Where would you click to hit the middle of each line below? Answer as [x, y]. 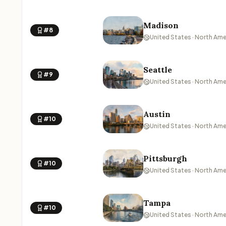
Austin [157, 114]
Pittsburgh [165, 158]
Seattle [158, 70]
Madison [161, 25]
